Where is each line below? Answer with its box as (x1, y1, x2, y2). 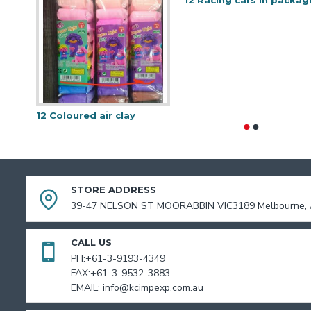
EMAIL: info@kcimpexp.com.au (71, 281, 203, 295)
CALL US (71, 237, 112, 249)
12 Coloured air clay (36, 110, 135, 121)
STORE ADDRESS (71, 184, 156, 196)
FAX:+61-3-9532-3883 (71, 267, 170, 280)
